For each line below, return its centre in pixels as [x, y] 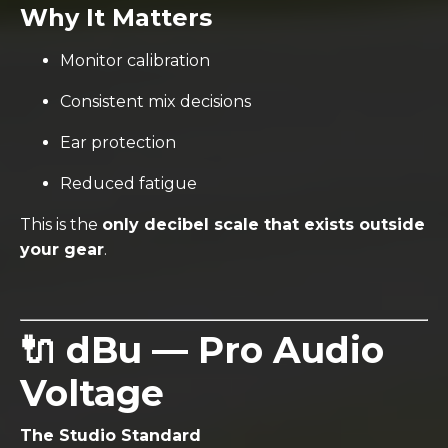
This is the [61, 224]
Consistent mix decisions [155, 101]
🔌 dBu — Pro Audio [202, 349]
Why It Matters [116, 17]
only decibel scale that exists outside [263, 224]
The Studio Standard [110, 435]
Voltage [92, 392]
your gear [62, 249]
